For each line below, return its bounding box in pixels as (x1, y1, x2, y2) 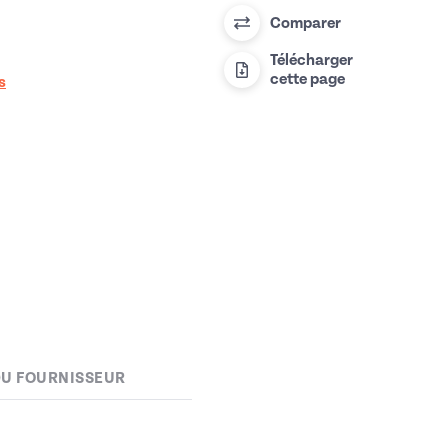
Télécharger (270, 51, 353, 70)
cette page (270, 70, 345, 89)
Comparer (270, 13, 341, 32)
